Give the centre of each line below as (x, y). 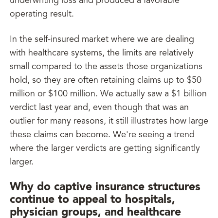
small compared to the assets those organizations (106, 67)
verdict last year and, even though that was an (99, 108)
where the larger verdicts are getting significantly (105, 149)
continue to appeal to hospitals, (92, 200)
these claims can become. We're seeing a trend (102, 135)
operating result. (43, 15)
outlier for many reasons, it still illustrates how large (109, 122)
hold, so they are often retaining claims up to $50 (106, 81)
